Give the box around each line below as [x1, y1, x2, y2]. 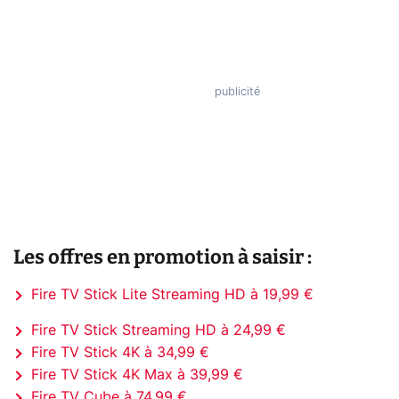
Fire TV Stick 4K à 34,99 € [31, 345, 209, 360]
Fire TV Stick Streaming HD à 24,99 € [31, 322, 286, 338]
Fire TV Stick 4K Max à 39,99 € [31, 367, 243, 382]
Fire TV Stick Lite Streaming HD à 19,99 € [31, 287, 313, 302]
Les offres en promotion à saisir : [13, 244, 312, 269]
